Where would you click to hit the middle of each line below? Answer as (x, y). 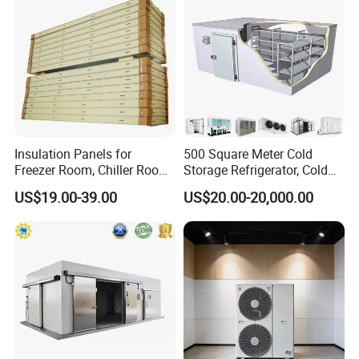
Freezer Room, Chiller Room (93, 170)
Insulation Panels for (73, 154)
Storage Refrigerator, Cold (255, 170)
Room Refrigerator (235, 186)
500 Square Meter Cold (248, 154)
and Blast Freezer (64, 186)
